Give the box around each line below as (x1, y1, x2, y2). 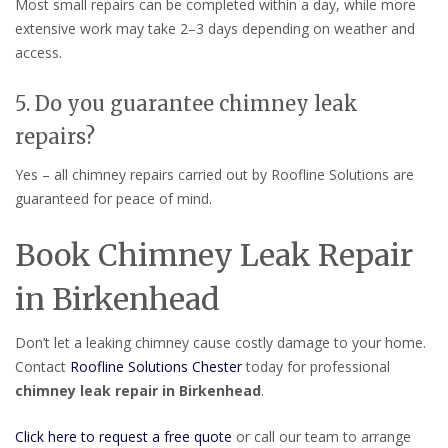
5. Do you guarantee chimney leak (15, 91, 358, 117)
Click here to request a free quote (15, 426, 232, 446)
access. (15, 43, 62, 63)
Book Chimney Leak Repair (15, 236, 413, 275)
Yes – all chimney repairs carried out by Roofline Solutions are (15, 165, 414, 185)
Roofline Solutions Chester (70, 357, 242, 377)
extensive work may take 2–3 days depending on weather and (15, 19, 415, 39)
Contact (15, 357, 70, 377)
